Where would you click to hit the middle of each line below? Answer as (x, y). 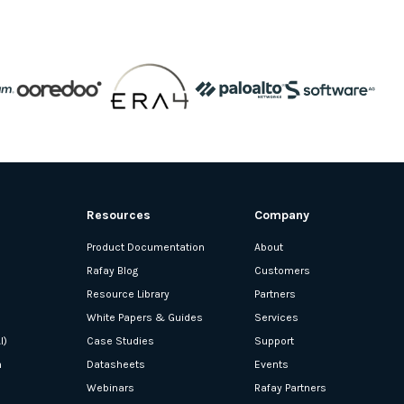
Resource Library (128, 294)
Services (276, 317)
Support (274, 340)
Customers (282, 270)
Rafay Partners (290, 387)
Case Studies (120, 340)
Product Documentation (146, 247)
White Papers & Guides (145, 317)
